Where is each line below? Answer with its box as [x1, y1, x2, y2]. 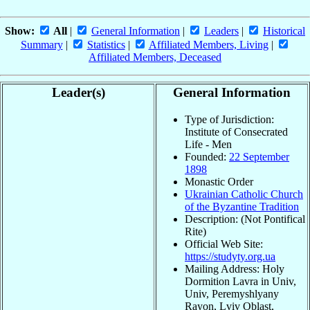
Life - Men [185, 138, 232, 150]
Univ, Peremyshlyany [185, 287, 279, 300]
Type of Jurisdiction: [185, 113, 274, 125]
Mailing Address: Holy [185, 262, 284, 275]
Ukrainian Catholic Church [185, 188, 303, 200]
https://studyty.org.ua [185, 250, 275, 262]
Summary [20, 39, 63, 51]
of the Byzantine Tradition [185, 200, 299, 212]
